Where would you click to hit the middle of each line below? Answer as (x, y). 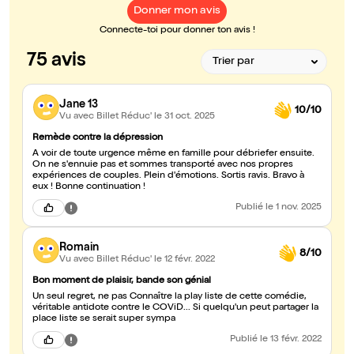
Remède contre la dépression (98, 139)
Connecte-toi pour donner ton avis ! (177, 31)
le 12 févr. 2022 (185, 260)
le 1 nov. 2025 (294, 208)
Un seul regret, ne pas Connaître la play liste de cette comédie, (169, 298)
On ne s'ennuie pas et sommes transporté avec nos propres (163, 166)
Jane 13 (79, 105)
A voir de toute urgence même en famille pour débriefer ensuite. (173, 154)
